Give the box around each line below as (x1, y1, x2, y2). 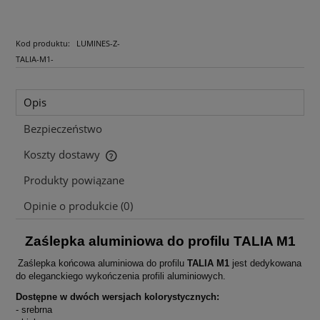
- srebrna (16, 304, 52, 316)
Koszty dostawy (24, 147, 103, 163)
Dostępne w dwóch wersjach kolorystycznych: (16, 291, 219, 303)
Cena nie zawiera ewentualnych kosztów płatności (30, 156, 241, 170)
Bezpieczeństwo (24, 121, 102, 137)
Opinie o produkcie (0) (24, 199, 133, 214)
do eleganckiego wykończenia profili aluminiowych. (16, 271, 226, 282)
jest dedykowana (229, 258, 301, 269)
